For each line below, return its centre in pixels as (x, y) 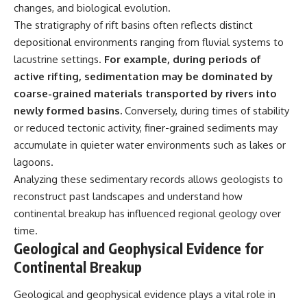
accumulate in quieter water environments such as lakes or (150, 145)
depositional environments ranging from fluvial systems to (149, 42)
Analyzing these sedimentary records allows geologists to (148, 180)
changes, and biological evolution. (92, 8)
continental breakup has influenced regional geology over (147, 214)
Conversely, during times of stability (206, 111)
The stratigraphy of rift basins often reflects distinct (133, 25)
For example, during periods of (181, 60)
